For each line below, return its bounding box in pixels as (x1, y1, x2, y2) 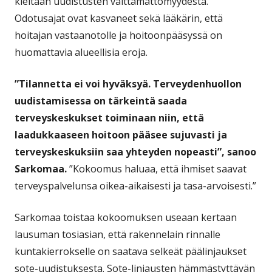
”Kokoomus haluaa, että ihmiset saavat (67, 161, 246, 175)
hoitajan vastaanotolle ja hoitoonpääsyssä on (15, 28, 222, 42)
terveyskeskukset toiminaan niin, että (15, 110, 204, 124)
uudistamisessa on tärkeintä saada (15, 93, 187, 107)
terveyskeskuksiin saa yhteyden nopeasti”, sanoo (15, 144, 256, 158)
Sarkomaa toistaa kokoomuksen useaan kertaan (15, 210, 237, 224)
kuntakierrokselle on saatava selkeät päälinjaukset (15, 244, 246, 258)
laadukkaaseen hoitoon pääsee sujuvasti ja (15, 127, 227, 141)
